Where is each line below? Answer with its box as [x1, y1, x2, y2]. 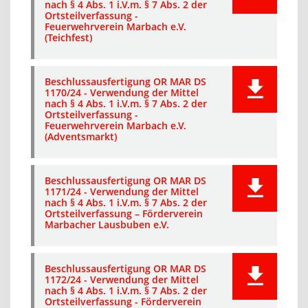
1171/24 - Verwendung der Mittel [45, 185, 199, 198]
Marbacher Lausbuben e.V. [45, 218, 169, 231]
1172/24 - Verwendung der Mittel [45, 273, 199, 286]
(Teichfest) [45, 31, 92, 44]
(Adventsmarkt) [45, 130, 117, 143]
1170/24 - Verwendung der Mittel [45, 86, 199, 99]
